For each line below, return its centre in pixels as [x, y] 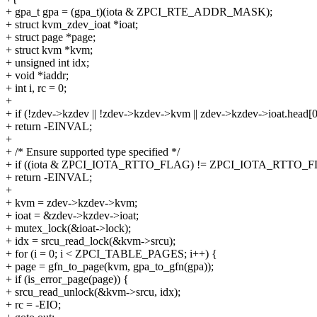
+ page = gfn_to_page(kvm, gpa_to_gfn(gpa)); [110, 267]
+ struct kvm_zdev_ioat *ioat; [72, 25]
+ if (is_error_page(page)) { [67, 279]
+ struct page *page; [51, 38]
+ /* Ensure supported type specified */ [93, 152]
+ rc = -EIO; [33, 305]
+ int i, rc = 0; [36, 88]
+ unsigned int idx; [47, 63]
